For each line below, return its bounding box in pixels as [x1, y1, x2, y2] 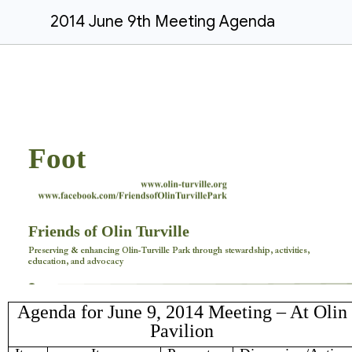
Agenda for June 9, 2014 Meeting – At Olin [16, 302, 347, 323]
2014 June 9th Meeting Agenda [50, 12, 275, 31]
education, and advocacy [28, 255, 123, 266]
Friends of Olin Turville [28, 222, 189, 240]
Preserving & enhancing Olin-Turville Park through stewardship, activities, [28, 244, 310, 255]
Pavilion [150, 321, 214, 342]
